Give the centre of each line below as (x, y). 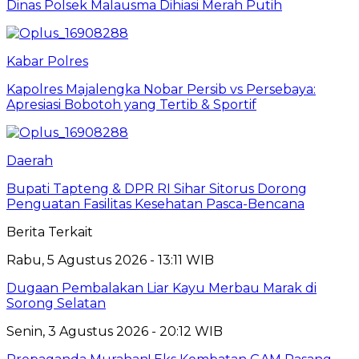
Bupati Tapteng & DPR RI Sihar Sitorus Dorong (157, 189)
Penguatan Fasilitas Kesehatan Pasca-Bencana (155, 204)
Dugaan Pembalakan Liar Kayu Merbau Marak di (161, 288)
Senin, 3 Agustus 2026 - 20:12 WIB (115, 332)
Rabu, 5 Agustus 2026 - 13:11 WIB (110, 260)
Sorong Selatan (56, 304)
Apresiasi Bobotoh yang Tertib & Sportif (131, 105)
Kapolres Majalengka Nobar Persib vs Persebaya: (161, 90)
